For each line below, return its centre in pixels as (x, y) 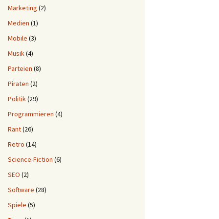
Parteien (20, 68)
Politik (17, 99)
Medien (19, 23)
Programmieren (31, 114)
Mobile (18, 38)
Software (21, 190)
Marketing (22, 8)
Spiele (17, 205)
